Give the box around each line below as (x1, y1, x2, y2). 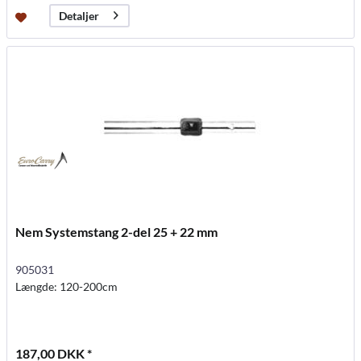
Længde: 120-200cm (15, 279, 118, 293)
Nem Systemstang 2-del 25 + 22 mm (15, 223, 218, 239)
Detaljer (59, 9, 100, 23)
